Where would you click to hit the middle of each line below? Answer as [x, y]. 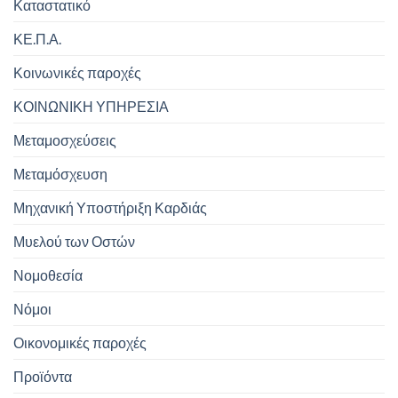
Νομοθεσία [48, 275]
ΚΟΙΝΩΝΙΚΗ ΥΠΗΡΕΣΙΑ [91, 106]
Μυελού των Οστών [74, 241]
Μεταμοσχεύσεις [65, 139]
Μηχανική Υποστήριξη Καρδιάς [110, 207]
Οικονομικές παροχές [80, 342]
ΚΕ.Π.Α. [37, 38]
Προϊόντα [43, 376]
